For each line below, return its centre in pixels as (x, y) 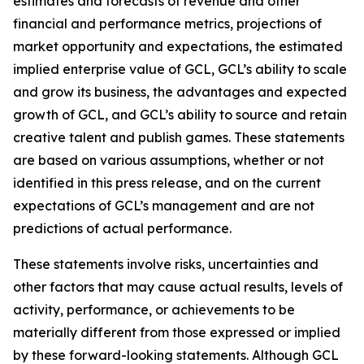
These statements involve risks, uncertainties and (166, 264)
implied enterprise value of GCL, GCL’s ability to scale (180, 69)
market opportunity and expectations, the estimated (178, 46)
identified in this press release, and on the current (167, 183)
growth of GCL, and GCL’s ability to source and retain (180, 115)
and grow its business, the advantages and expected (180, 92)
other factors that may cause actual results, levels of (178, 287)
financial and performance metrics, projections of (167, 24)
